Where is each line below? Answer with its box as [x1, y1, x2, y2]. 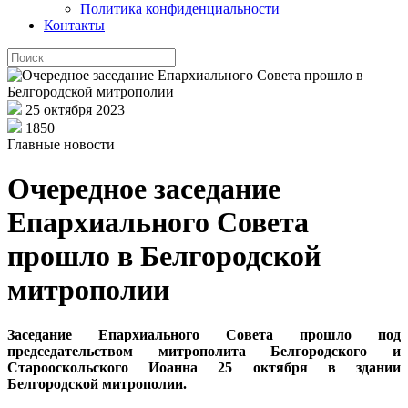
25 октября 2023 [25, 102, 125, 117]
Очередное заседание [7, 172, 280, 206]
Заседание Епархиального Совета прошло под [7, 326, 401, 342]
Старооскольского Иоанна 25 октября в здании [7, 359, 401, 375]
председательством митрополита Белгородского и [7, 342, 401, 359]
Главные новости [7, 137, 115, 152]
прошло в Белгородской [7, 240, 321, 273]
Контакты [44, 17, 105, 33]
